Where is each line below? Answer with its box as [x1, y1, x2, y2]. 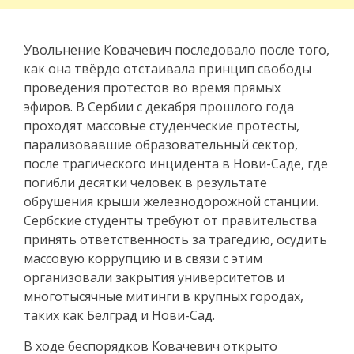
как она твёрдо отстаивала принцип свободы [24, 59, 311, 77]
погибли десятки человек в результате [24, 173, 267, 191]
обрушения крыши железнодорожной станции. [24, 192, 318, 210]
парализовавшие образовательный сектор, [24, 135, 298, 153]
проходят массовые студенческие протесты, [24, 116, 299, 134]
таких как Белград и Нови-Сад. [24, 306, 215, 324]
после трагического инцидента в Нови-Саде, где [24, 154, 328, 172]
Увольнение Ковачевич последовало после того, [24, 40, 330, 58]
